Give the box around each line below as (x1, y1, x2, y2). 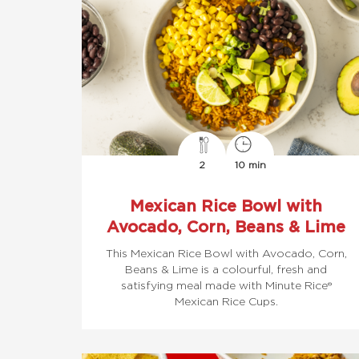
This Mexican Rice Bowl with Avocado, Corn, (105, 246, 347, 260)
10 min (234, 159, 266, 171)
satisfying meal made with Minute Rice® (120, 278, 332, 292)
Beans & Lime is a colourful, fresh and (125, 262, 327, 276)
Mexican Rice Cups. (174, 294, 278, 308)
